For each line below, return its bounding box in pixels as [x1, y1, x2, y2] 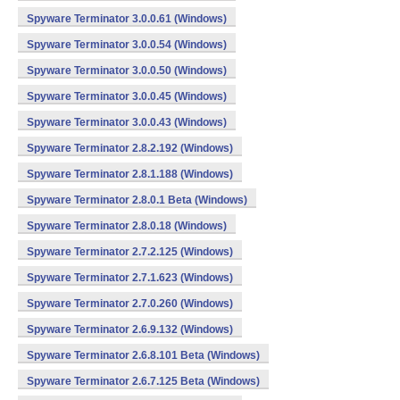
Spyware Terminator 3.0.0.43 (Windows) [27, 116, 227, 129]
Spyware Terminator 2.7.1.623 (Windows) [27, 271, 233, 284]
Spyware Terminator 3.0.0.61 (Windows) [27, 12, 227, 25]
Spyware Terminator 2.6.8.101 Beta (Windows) [27, 349, 260, 362]
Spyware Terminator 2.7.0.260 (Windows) [27, 297, 233, 310]
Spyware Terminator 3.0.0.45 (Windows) [27, 90, 227, 103]
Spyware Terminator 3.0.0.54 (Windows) [27, 38, 227, 51]
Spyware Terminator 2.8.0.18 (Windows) [27, 220, 227, 232]
